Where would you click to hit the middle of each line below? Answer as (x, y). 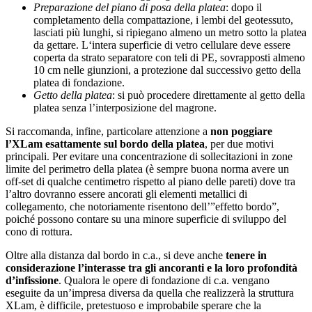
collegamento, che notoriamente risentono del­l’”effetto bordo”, (142, 206)
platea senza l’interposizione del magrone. (125, 107)
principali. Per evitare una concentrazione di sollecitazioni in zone (149, 156)
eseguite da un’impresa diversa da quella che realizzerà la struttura (150, 292)
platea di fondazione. (79, 82)
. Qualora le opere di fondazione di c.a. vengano (164, 280)
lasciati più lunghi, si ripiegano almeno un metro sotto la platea (170, 32)
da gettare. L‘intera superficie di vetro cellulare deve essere (162, 45)
